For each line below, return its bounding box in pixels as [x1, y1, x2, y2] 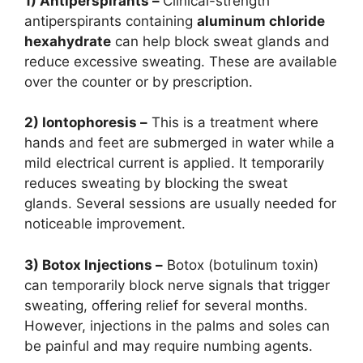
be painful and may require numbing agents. [24, 337, 313, 354]
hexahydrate [24, 32, 111, 49]
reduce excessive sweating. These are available [24, 53, 337, 70]
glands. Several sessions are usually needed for [24, 195, 336, 212]
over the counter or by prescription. [24, 73, 253, 90]
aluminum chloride [197, 12, 325, 29]
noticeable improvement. [24, 216, 186, 233]
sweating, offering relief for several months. [24, 297, 308, 314]
